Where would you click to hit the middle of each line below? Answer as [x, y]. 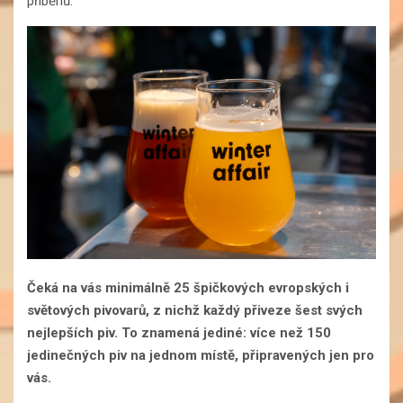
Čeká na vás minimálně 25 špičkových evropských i [188, 288]
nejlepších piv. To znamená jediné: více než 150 [179, 333]
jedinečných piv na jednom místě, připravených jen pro [201, 356]
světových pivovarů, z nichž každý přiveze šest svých [195, 311]
